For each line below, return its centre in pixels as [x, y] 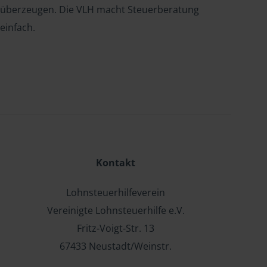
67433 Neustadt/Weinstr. [116, 246]
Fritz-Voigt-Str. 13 [116, 228]
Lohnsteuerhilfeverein [116, 193]
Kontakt [116, 163]
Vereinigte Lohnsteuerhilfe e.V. [116, 210]
